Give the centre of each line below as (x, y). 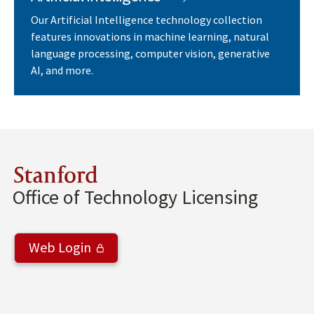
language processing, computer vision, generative (150, 53)
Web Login (60, 247)
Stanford (56, 177)
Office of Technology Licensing (135, 197)
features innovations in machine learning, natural (150, 36)
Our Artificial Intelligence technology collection (146, 19)
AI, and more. (62, 70)
